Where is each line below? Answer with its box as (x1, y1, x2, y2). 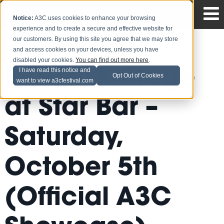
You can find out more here (75, 56, 149, 64)
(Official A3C (4, 186, 171, 212)
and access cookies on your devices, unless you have (13, 46, 159, 53)
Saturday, (4, 126, 121, 152)
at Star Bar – (4, 96, 158, 122)
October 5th (4, 156, 158, 182)
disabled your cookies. (13, 56, 76, 64)
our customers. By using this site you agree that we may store (13, 35, 178, 43)
